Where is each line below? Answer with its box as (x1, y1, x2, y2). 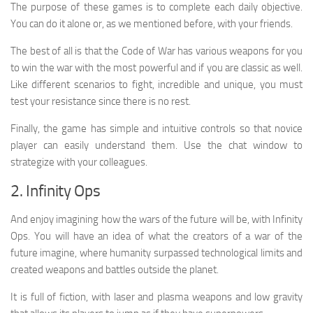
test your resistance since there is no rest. (10, 95, 191, 108)
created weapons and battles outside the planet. (10, 263, 219, 277)
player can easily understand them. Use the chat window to (10, 139, 303, 152)
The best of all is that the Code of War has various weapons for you (10, 45, 303, 58)
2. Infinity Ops (10, 182, 101, 201)
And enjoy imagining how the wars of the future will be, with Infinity (10, 213, 303, 226)
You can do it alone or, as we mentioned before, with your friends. (10, 17, 293, 31)
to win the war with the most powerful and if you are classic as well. (10, 61, 303, 75)
